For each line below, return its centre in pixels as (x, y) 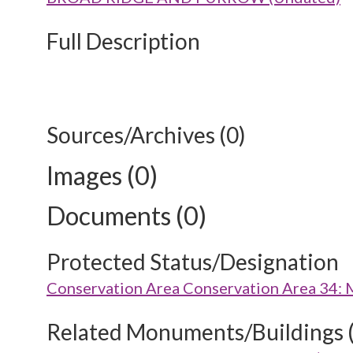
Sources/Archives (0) (146, 135)
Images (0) (102, 175)
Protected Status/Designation (193, 262)
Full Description (123, 41)
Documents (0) (126, 216)
